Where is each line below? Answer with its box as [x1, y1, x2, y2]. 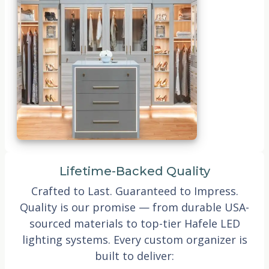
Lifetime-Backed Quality [59, 163, 210, 178]
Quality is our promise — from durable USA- [20, 199, 249, 214]
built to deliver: [95, 248, 174, 263]
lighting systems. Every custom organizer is [22, 232, 247, 247]
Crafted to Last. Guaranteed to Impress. [31, 183, 238, 198]
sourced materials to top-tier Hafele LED [29, 216, 240, 231]
